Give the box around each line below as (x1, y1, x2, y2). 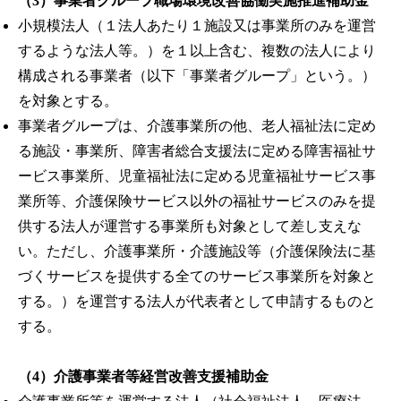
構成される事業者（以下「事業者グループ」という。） (18, 67, 376, 83)
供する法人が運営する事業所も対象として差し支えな (18, 218, 362, 234)
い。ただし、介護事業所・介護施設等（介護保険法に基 (18, 243, 376, 259)
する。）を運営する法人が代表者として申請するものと (18, 293, 376, 309)
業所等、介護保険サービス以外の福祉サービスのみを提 (18, 192, 376, 209)
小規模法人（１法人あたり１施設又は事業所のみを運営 (18, 17, 376, 33)
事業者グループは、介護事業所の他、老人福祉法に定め (18, 117, 376, 133)
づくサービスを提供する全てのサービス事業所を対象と (18, 268, 376, 284)
